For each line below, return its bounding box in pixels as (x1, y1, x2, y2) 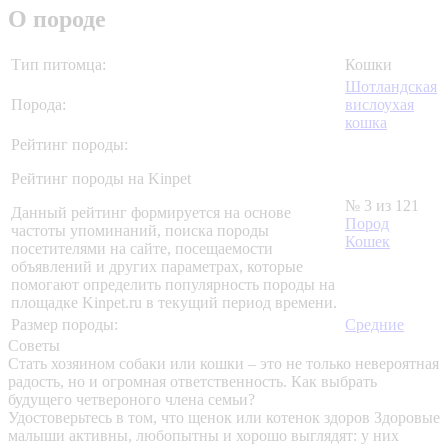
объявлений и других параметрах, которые (11, 258, 303, 276)
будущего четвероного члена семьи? (8, 391, 255, 409)
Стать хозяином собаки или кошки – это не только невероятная (8, 355, 439, 373)
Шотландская (345, 78, 437, 96)
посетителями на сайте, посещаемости (11, 240, 273, 258)
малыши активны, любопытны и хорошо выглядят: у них (8, 427, 399, 445)
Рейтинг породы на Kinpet (11, 170, 191, 188)
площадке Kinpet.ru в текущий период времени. (11, 294, 337, 312)
